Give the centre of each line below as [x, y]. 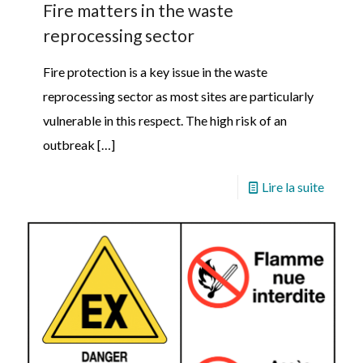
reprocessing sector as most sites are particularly [178, 96]
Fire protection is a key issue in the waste [155, 71]
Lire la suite [293, 186]
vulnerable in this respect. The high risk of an [165, 120]
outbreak [69, 144]
